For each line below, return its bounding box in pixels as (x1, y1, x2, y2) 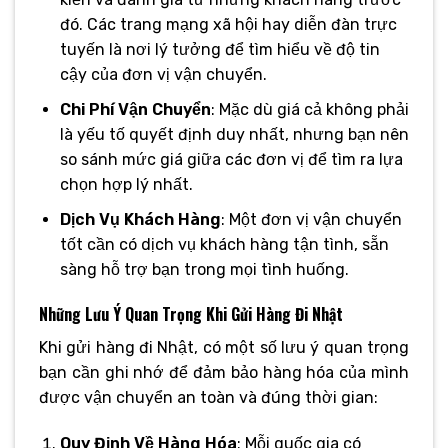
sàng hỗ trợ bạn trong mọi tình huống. (59, 259, 349, 279)
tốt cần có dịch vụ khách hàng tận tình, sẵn (59, 234, 389, 254)
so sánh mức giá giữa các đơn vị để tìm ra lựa (59, 149, 403, 169)
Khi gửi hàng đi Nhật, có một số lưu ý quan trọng (39, 338, 409, 358)
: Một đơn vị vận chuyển (220, 209, 402, 229)
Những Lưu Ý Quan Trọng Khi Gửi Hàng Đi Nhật (39, 302, 343, 327)
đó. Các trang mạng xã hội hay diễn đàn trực (59, 15, 397, 35)
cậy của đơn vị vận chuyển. (59, 65, 267, 85)
